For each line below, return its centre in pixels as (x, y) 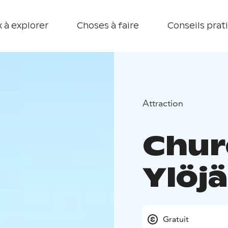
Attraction (163, 103)
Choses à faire (108, 26)
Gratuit (176, 219)
